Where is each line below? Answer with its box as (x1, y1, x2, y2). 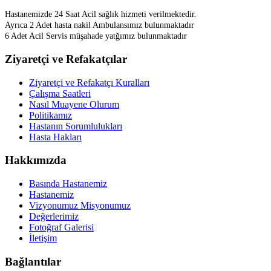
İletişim (29, 233, 57, 243)
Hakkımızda (5, 154, 67, 167)
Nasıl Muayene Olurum (29, 99, 119, 109)
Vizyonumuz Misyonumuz (29, 200, 131, 211)
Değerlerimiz (29, 211, 79, 221)
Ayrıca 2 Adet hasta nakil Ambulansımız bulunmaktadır (5, 21, 194, 30)
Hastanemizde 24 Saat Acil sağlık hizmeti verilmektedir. (5, 10, 197, 19)
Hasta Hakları (29, 131, 82, 142)
